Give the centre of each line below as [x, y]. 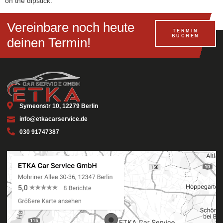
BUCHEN [185, 36]
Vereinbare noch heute [71, 28]
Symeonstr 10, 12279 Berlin [59, 106]
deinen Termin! [49, 43]
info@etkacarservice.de [54, 119]
